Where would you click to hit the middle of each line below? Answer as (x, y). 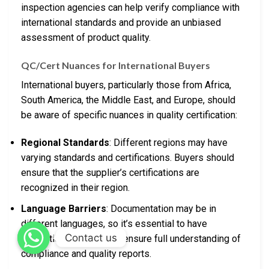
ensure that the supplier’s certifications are (110, 173)
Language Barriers (64, 208)
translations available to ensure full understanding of (131, 238)
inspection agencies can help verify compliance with (130, 8)
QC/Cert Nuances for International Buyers (116, 65)
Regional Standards (65, 143)
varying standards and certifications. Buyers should (128, 158)
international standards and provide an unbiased (121, 23)
